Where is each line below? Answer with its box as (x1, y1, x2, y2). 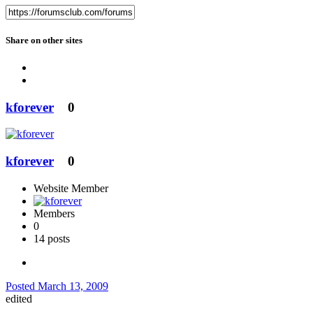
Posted (6, 279, 38, 292)
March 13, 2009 (38, 279, 108, 292)
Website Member (34, 182, 108, 194)
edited (6, 292, 32, 305)
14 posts (34, 232, 70, 245)
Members (34, 207, 75, 219)
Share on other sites (6, 34, 82, 45)
